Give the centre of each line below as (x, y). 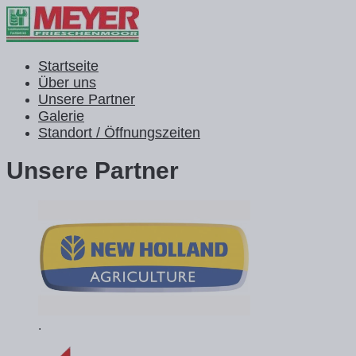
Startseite (68, 66)
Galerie (61, 116)
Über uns (67, 83)
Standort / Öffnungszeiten (119, 133)
